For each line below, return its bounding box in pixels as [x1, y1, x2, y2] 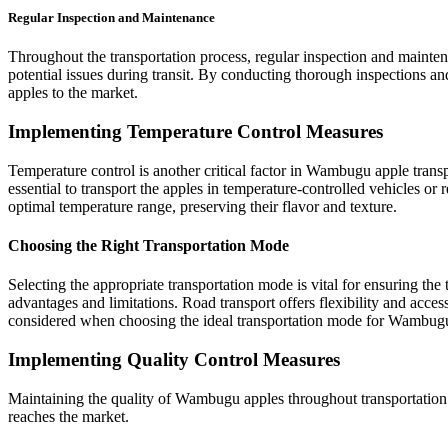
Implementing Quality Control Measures [8, 349, 340, 371]
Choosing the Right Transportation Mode [8, 237, 289, 255]
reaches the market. [8, 407, 129, 425]
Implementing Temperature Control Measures [8, 121, 383, 143]
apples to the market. [8, 84, 138, 102]
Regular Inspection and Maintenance [8, 10, 215, 26]
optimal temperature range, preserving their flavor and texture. [8, 197, 397, 215]
